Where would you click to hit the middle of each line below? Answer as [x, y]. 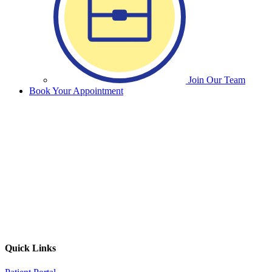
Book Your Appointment [76, 91]
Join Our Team [217, 80]
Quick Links [30, 248]
